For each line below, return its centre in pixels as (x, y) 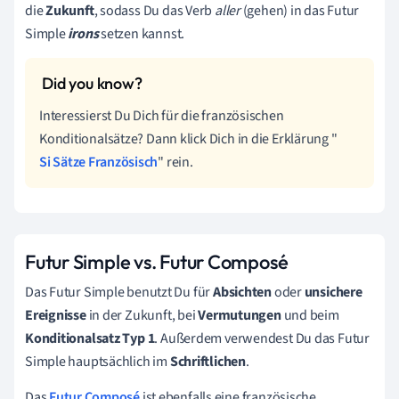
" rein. (175, 162)
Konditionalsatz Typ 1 (90, 338)
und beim (311, 315)
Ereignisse (57, 315)
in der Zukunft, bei (143, 315)
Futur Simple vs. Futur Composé (157, 261)
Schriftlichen (208, 361)
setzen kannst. (142, 33)
